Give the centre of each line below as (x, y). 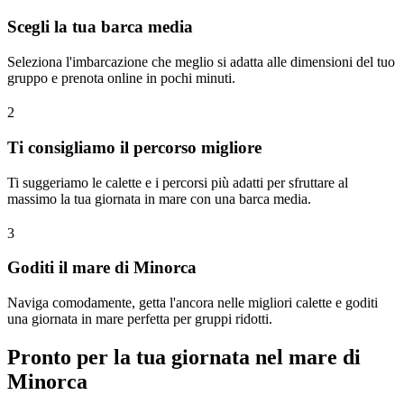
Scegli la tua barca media (100, 27)
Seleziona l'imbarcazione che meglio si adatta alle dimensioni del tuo (201, 62)
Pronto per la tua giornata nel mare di (184, 357)
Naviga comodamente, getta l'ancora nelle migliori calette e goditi (193, 303)
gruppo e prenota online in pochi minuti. (121, 78)
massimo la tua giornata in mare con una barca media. (159, 198)
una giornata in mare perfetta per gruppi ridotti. (140, 319)
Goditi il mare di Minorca (102, 268)
